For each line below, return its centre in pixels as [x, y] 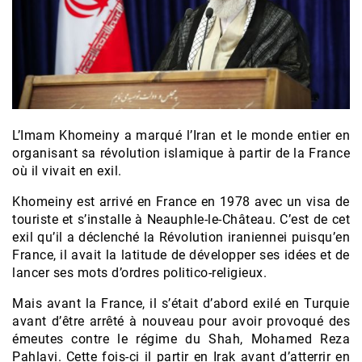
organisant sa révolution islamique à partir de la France [181, 154]
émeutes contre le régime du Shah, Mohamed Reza [181, 339]
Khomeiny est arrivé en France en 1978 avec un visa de [181, 202]
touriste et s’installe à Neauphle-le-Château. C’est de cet [181, 220]
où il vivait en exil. [67, 171]
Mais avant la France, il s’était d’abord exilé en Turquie [181, 304]
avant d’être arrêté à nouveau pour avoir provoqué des [181, 322]
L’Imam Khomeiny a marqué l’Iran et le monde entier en [181, 136]
